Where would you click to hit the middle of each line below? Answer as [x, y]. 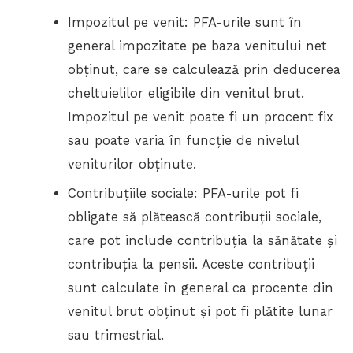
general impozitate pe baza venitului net [198, 46]
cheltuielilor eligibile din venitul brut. [186, 94]
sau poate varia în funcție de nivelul [184, 141]
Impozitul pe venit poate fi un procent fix [201, 117]
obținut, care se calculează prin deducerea [204, 70]
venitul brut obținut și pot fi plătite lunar [201, 311]
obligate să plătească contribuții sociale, [195, 217]
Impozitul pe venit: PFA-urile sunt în [185, 23]
